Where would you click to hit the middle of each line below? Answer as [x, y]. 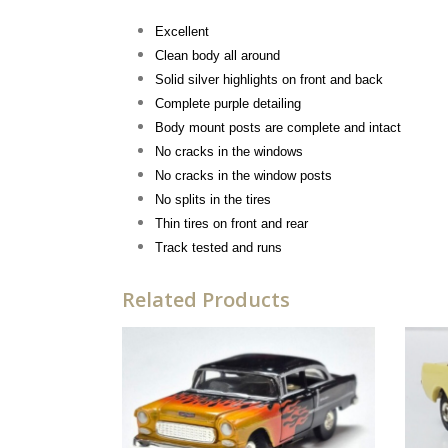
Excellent [181, 31]
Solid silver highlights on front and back [268, 79]
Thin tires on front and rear [231, 223]
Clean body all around [217, 55]
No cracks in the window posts [243, 175]
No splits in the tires [212, 199]
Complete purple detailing [227, 103]
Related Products [206, 299]
